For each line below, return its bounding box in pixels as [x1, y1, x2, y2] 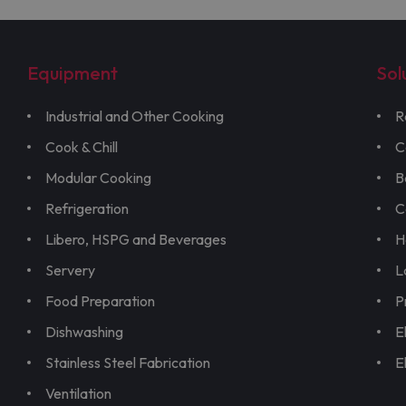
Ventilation [45, 384, 111, 403]
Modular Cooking [45, 169, 151, 188]
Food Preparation [45, 292, 155, 311]
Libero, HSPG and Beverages [45, 230, 227, 249]
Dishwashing [45, 323, 123, 342]
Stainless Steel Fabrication [45, 353, 210, 372]
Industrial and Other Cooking [45, 107, 224, 126]
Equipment [27, 62, 118, 85]
